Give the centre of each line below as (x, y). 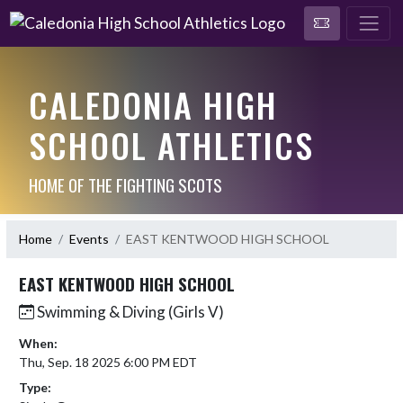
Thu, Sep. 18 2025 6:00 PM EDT (108, 362)
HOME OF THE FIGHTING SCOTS (125, 184)
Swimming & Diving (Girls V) (129, 311)
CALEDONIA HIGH (153, 104)
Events (89, 239)
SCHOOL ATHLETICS (171, 144)
